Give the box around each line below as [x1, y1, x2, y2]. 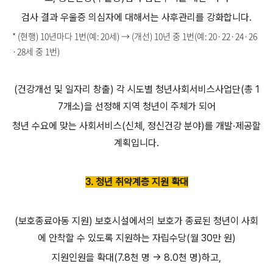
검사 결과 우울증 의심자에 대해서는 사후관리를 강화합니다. [21, 12, 252, 24]
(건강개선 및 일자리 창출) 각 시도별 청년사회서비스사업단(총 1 [13, 83, 260, 95]
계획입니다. [114, 136, 159, 149]
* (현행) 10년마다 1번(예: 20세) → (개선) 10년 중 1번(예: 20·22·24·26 [12, 29, 257, 42]
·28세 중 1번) [12, 44, 60, 57]
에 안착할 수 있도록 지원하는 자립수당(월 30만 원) [37, 232, 236, 244]
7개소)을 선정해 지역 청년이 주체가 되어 [57, 100, 216, 112]
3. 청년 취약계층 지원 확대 [85, 175, 188, 188]
